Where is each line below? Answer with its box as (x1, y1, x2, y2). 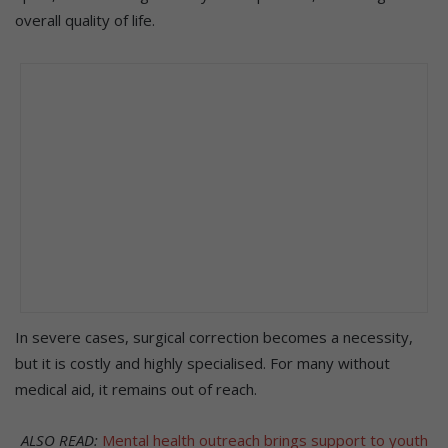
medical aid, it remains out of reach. (15, 379, 257, 400)
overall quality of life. (15, 10, 155, 31)
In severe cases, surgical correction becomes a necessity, (15, 327, 413, 348)
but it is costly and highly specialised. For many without (15, 353, 390, 374)
